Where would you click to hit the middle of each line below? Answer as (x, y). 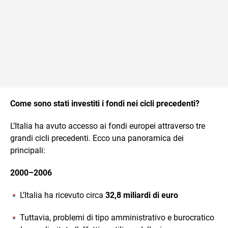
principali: (28, 150)
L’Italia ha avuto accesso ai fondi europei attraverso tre (108, 126)
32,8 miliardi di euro (142, 195)
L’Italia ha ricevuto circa (63, 195)
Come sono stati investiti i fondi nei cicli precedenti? (105, 104)
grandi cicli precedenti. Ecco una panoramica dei (97, 138)
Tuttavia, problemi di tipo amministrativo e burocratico (117, 218)
